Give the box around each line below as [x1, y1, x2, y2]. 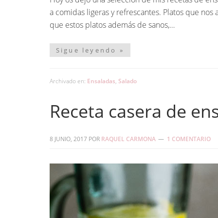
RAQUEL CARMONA [101, 135, 156, 143]
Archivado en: [50, 77, 87, 85]
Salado [118, 77, 137, 85]
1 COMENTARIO [167, 135, 211, 143]
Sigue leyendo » [55, 46, 124, 54]
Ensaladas [87, 77, 115, 85]
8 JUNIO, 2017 [50, 135, 87, 143]
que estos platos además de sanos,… [50, 19, 177, 30]
